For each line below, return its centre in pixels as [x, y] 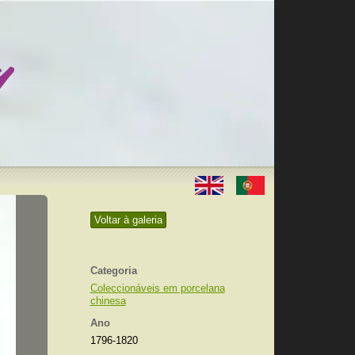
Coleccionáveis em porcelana [157, 288]
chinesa [108, 301]
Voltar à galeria [128, 220]
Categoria [113, 271]
